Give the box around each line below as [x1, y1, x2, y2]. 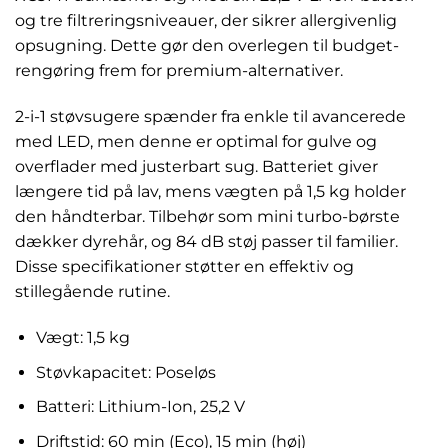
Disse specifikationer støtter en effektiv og [15, 257, 354, 277]
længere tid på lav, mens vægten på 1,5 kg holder [15, 182, 406, 202]
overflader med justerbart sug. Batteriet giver [15, 157, 378, 177]
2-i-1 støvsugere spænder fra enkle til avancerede [15, 107, 406, 127]
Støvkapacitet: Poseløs [35, 362, 216, 382]
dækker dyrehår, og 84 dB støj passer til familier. [15, 232, 398, 252]
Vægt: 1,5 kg [35, 328, 130, 347]
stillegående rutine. [15, 282, 170, 302]
